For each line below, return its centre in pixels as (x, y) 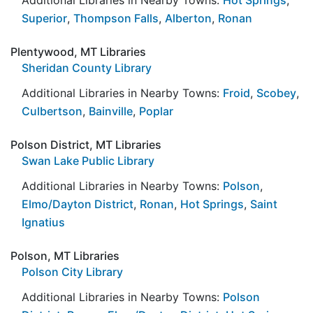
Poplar (156, 111)
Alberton (188, 18)
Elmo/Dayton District (78, 204)
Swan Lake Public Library (88, 160)
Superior (44, 18)
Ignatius (43, 222)
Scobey (276, 93)
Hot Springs (212, 204)
